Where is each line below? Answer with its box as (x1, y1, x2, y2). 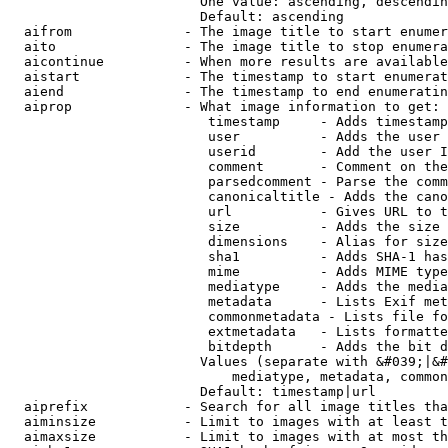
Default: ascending (8, 9, 344, 24)
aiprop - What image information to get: (8, 99, 440, 114)
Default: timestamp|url (8, 384, 376, 399)
